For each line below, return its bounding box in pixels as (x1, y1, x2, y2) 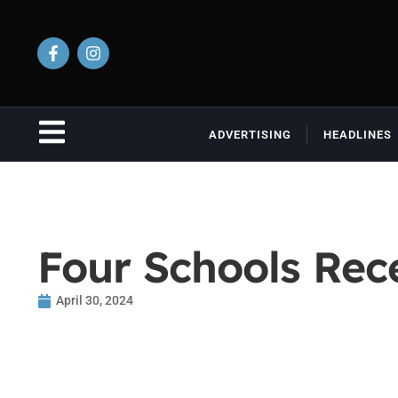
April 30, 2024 (56, 293, 133, 307)
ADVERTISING (208, 128, 291, 141)
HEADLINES (322, 128, 392, 141)
